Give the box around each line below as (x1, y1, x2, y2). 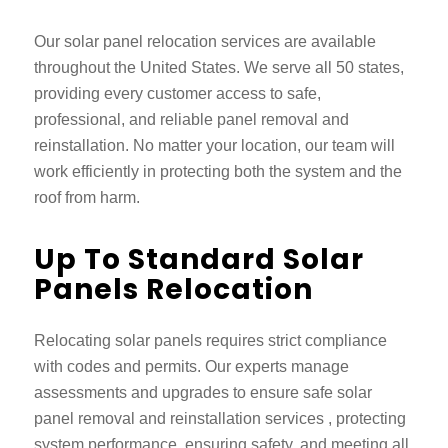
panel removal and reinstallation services (33, 410, 328, 428)
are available (283, 33, 376, 51)
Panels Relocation (33, 269, 313, 309)
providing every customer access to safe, (33, 85, 321, 103)
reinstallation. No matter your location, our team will (33, 137, 395, 155)
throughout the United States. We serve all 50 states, (33, 59, 404, 77)
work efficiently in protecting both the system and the (33, 163, 402, 181)
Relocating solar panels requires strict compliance (33, 332, 387, 350)
